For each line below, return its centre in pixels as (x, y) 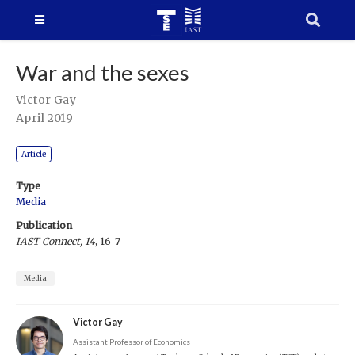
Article (34, 154)
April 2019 (45, 118)
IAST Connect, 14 (55, 242)
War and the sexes (103, 72)
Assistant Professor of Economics (132, 341)
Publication (44, 226)
